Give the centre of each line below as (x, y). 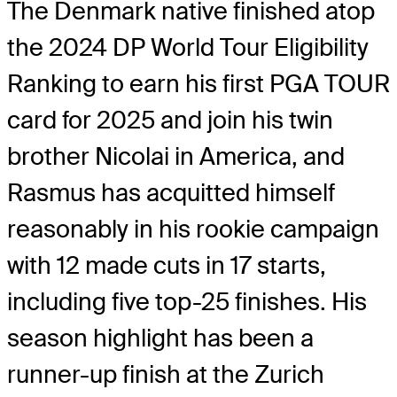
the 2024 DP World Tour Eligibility (188, 47)
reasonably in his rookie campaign (193, 229)
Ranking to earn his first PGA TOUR (198, 83)
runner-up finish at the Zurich (166, 374)
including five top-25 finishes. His (187, 301)
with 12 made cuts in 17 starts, (167, 265)
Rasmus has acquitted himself (171, 192)
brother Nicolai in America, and (176, 156)
